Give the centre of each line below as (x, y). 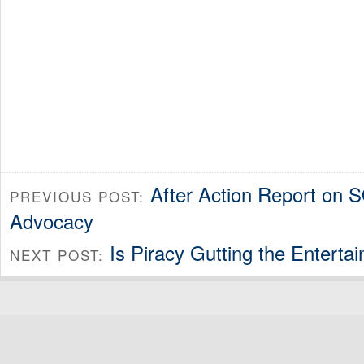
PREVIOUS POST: (80, 197)
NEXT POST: (60, 254)
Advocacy (52, 221)
